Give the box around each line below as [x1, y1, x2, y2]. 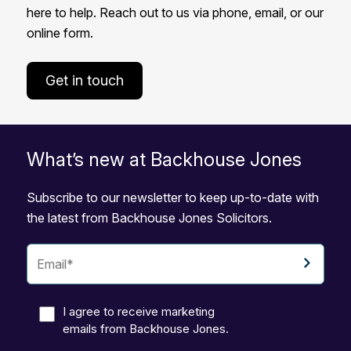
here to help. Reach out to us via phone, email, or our [26, 5, 324, 21]
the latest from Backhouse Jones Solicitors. [26, 210, 272, 226]
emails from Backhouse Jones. [62, 321, 229, 337]
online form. [26, 25, 93, 42]
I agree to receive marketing [62, 304, 215, 320]
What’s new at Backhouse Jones [26, 148, 302, 172]
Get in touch [45, 72, 124, 89]
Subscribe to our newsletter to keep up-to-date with [26, 190, 319, 206]
